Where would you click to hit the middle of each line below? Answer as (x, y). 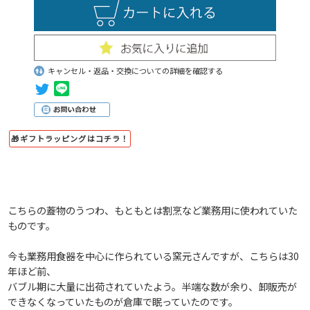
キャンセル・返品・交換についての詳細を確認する (135, 70)
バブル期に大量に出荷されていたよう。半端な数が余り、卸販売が (153, 286)
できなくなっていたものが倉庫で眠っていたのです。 (123, 301)
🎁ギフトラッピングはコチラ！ (70, 138)
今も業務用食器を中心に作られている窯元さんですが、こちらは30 (154, 255)
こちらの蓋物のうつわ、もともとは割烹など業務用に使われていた (153, 210)
